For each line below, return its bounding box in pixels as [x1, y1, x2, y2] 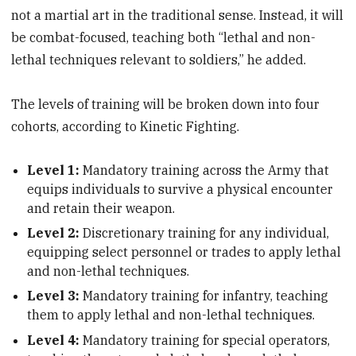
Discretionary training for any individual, [79, 225, 330, 242]
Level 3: [27, 288, 83, 304]
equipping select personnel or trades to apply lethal [27, 244, 342, 261]
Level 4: [27, 331, 83, 348]
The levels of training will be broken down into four [11, 96, 320, 113]
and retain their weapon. [27, 200, 176, 217]
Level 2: [27, 225, 80, 242]
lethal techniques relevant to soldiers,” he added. [11, 51, 307, 68]
